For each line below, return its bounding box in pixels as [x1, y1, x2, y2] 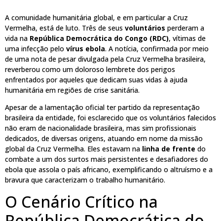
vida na [5, 33, 30, 43]
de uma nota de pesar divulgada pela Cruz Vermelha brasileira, [5, 54, 206, 64]
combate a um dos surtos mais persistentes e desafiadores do [5, 154, 208, 164]
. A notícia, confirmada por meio [105, 43, 209, 53]
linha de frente [142, 144, 195, 154]
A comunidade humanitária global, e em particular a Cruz [5, 12, 188, 22]
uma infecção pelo [5, 43, 66, 53]
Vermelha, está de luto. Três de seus [5, 23, 125, 33]
